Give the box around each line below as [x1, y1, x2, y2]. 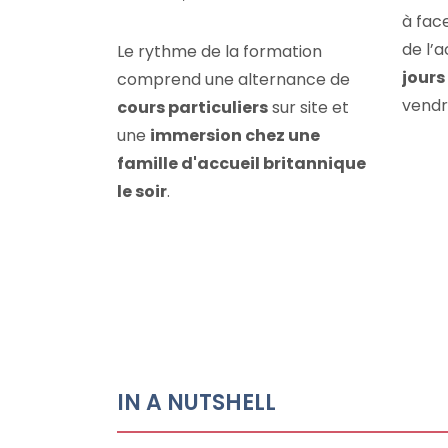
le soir [117, 180, 167, 203]
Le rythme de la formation [117, 40, 322, 63]
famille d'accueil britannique [117, 152, 366, 175]
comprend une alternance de [117, 68, 350, 91]
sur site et [268, 96, 349, 119]
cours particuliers [117, 96, 268, 119]
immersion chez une [150, 124, 320, 147]
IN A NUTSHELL [117, 387, 276, 418]
